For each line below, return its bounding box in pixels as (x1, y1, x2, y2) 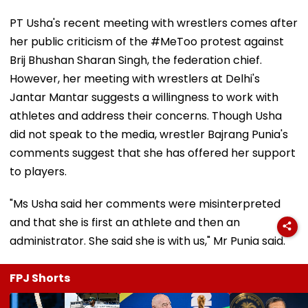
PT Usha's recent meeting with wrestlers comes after (10, 14, 298, 31)
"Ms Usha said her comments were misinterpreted (10, 195, 280, 212)
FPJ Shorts (10, 269, 70, 286)
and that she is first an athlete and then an (10, 214, 240, 230)
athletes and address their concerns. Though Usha (10, 107, 282, 124)
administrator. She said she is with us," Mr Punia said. (10, 232, 285, 249)
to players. (10, 163, 67, 179)
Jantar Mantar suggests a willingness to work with (10, 89, 278, 105)
